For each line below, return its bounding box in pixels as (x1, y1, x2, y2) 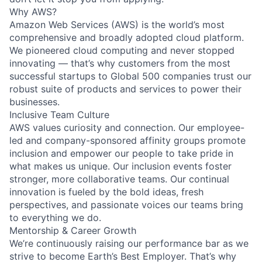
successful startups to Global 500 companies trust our (9, 70, 251, 82)
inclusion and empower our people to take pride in (9, 147, 233, 159)
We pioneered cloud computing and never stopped (9, 44, 235, 56)
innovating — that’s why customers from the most (9, 57, 230, 69)
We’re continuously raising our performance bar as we (9, 237, 249, 249)
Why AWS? (9, 5, 57, 18)
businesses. (9, 95, 60, 108)
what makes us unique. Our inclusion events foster (9, 160, 232, 172)
